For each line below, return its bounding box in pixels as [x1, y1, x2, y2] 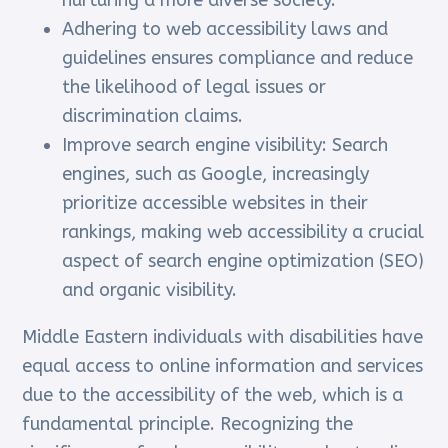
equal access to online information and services [22, 355, 424, 378]
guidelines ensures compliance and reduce [62, 47, 414, 70]
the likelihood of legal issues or [62, 76, 327, 99]
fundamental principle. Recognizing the [22, 413, 354, 436]
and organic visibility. [62, 279, 238, 302]
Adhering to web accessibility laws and [62, 18, 389, 41]
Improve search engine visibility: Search [62, 134, 389, 157]
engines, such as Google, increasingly [62, 163, 370, 186]
